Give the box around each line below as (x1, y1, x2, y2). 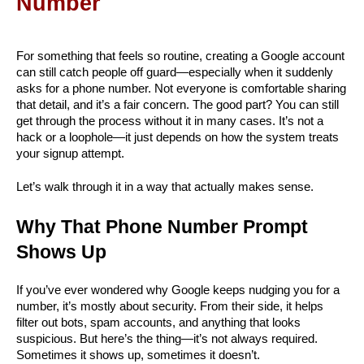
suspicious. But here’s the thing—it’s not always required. (16, 332, 318, 345)
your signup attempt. (16, 147, 124, 160)
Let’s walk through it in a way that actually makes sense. (16, 180, 314, 193)
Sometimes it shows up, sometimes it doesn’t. (16, 349, 260, 362)
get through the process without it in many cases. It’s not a (16, 115, 323, 128)
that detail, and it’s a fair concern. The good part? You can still (16, 98, 339, 111)
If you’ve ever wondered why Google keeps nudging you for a (16, 284, 340, 297)
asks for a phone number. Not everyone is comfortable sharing (16, 82, 346, 95)
